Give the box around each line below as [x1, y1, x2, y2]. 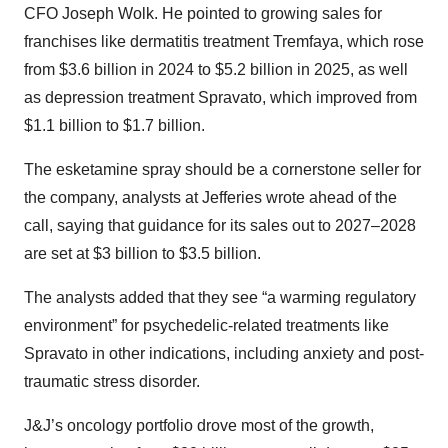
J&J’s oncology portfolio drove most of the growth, [24, 417, 374, 435]
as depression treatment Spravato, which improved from [24, 89, 417, 107]
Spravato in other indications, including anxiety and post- [24, 345, 424, 363]
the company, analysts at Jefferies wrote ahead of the [24, 189, 397, 207]
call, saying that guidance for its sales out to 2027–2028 [24, 217, 416, 235]
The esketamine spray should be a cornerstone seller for [24, 161, 421, 179]
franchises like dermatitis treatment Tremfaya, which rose [24, 33, 424, 51]
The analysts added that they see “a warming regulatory [24, 289, 416, 307]
